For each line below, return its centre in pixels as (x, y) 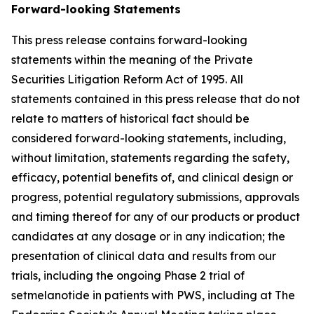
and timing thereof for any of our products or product (156, 217)
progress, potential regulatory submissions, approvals (155, 197)
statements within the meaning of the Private (132, 60)
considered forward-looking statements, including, (149, 138)
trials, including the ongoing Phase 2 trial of (128, 275)
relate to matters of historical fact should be (130, 118)
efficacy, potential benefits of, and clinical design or (152, 177)
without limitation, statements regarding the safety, (150, 158)
